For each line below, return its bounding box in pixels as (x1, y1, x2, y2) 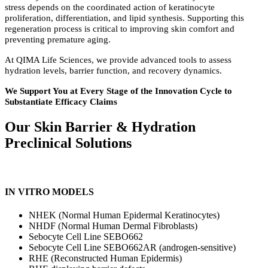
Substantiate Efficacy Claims (5, 97, 117, 106)
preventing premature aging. (5, 35, 111, 44)
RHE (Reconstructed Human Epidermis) (29, 253, 182, 264)
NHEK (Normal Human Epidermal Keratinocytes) (29, 210, 220, 221)
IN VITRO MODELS (5, 187, 94, 197)
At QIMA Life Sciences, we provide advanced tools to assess (5, 55, 232, 65)
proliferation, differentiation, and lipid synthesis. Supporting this (5, 13, 244, 23)
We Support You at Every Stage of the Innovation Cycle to (5, 86, 232, 96)
